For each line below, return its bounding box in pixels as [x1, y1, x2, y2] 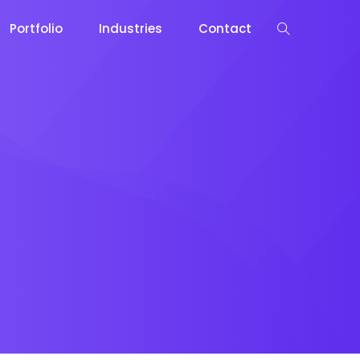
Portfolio [10, 19, 63, 37]
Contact [198, 19, 252, 37]
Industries [99, 19, 162, 37]
